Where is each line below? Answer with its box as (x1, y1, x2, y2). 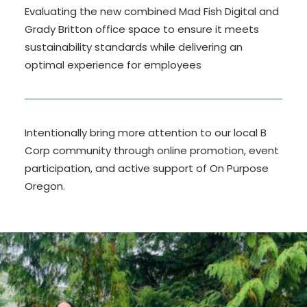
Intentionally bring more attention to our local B (25, 125, 267, 140)
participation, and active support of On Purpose (25, 161, 269, 175)
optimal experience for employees (25, 58, 201, 72)
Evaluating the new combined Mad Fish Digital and (25, 4, 279, 19)
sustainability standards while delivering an (25, 40, 243, 54)
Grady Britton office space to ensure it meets (25, 22, 259, 36)
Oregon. (25, 179, 65, 193)
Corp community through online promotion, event (25, 143, 279, 158)
